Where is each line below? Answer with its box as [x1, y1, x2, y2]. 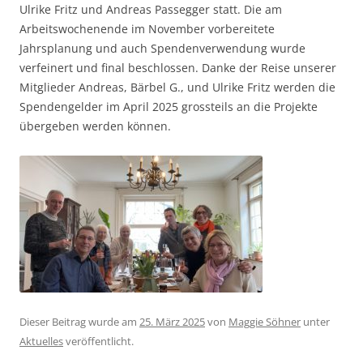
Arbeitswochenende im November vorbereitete [19, 21, 275, 37]
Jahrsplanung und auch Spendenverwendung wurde [19, 41, 305, 57]
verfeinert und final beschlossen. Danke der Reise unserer [19, 60, 336, 76]
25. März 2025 [139, 314, 205, 330]
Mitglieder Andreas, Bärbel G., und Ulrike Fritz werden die [19, 79, 335, 96]
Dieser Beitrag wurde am [19, 314, 139, 330]
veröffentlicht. [63, 334, 134, 349]
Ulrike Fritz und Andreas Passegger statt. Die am [19, 2, 282, 18]
